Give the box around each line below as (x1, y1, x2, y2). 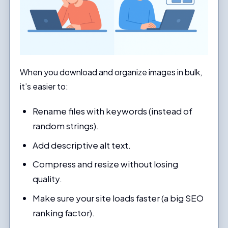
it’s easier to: (19, 81, 68, 92)
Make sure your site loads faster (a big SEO (33, 192, 204, 204)
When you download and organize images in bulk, (19, 67, 202, 78)
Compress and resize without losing (33, 158, 179, 170)
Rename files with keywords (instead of (33, 105, 193, 117)
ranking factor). (33, 207, 95, 218)
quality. (33, 173, 63, 185)
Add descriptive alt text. (33, 139, 131, 151)
